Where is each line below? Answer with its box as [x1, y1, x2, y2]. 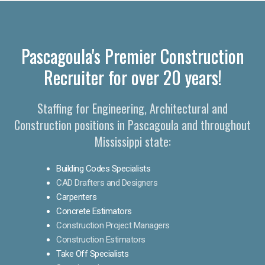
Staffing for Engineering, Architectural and [37, 99, 228, 117]
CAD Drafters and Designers [56, 177, 157, 188]
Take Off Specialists [56, 248, 128, 259]
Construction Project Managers [56, 219, 170, 231]
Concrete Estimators [56, 205, 132, 216]
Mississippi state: [94, 132, 171, 150]
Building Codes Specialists [56, 163, 150, 174]
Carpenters [56, 191, 96, 202]
